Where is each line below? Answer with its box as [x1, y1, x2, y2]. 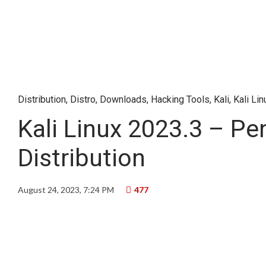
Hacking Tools [151, 94, 210, 105]
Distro [70, 94, 96, 105]
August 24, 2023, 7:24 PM [18, 185, 114, 195]
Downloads [100, 94, 147, 105]
